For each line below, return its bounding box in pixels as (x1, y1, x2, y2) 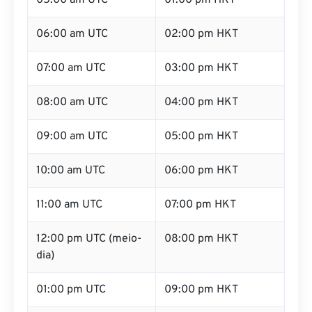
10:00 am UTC (36, 164, 105, 178)
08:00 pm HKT (164, 232, 238, 246)
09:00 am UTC (36, 130, 108, 143)
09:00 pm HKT (164, 283, 238, 297)
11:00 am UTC (36, 198, 102, 212)
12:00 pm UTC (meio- (36, 232, 141, 246)
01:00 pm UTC (36, 283, 106, 297)
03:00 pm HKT (164, 61, 238, 75)
